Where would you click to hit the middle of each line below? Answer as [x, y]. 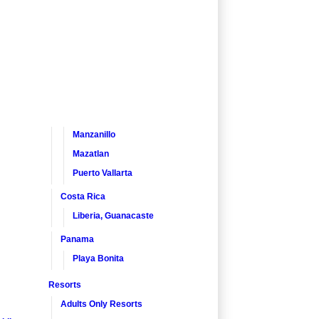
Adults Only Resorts [101, 304]
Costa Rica [83, 196]
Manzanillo [94, 134]
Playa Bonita [98, 258]
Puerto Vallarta [103, 173]
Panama [77, 239]
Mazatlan [91, 153]
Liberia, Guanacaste [113, 215]
